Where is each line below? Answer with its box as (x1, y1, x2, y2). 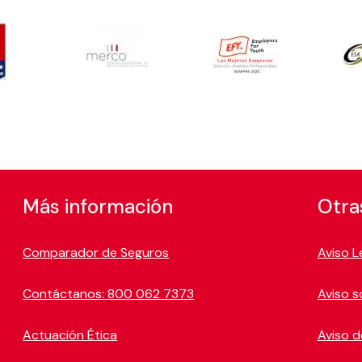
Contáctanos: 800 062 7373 (23, 284, 195, 302)
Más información (23, 193, 174, 219)
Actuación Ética (23, 326, 118, 343)
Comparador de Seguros (23, 243, 170, 261)
